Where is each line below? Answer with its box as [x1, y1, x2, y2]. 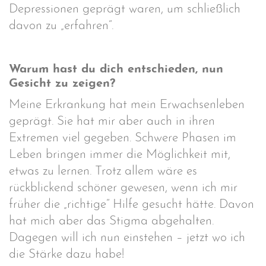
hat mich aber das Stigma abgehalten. [9, 214, 214, 227]
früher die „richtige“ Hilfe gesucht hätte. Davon [9, 198, 254, 211]
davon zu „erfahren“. [9, 20, 113, 32]
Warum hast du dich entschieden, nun [9, 64, 223, 75]
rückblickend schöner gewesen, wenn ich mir [9, 181, 237, 194]
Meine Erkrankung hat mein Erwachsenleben [9, 98, 245, 111]
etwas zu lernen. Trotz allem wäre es [9, 164, 197, 178]
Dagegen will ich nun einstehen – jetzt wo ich [9, 231, 245, 244]
